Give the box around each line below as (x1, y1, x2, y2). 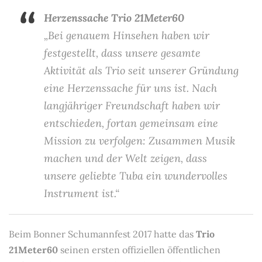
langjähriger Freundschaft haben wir (44, 98, 220, 112)
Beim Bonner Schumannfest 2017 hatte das (9, 227, 196, 240)
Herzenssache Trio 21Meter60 (44, 11, 184, 25)
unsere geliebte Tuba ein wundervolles (44, 168, 227, 182)
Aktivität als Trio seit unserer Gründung (44, 63, 239, 77)
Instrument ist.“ (44, 186, 119, 200)
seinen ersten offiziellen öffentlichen (58, 243, 220, 256)
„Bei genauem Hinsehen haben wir (44, 28, 209, 42)
